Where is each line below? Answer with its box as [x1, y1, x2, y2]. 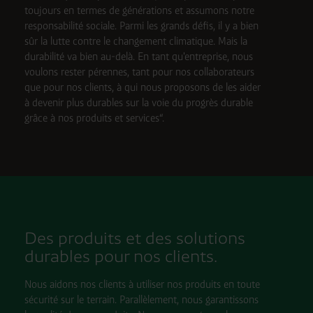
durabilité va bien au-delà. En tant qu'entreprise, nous [24, 50, 253, 62]
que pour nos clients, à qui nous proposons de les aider [24, 80, 261, 93]
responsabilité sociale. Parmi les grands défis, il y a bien [24, 19, 259, 31]
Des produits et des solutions [24, 228, 245, 247]
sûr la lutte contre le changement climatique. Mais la [24, 34, 247, 47]
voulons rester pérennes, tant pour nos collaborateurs [24, 65, 254, 78]
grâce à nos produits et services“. [24, 111, 164, 124]
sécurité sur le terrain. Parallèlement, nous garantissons [24, 293, 259, 305]
